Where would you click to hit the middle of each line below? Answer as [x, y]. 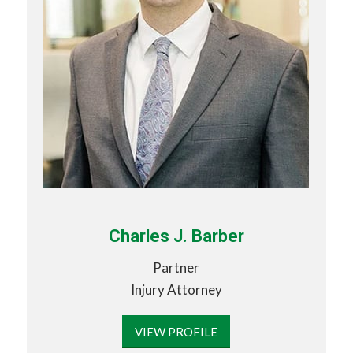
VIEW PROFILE [176, 331]
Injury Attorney [176, 290]
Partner [176, 268]
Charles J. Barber [176, 236]
